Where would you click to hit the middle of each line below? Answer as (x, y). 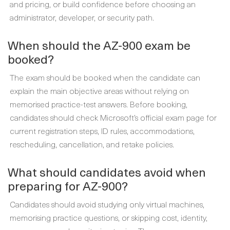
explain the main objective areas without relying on (99, 90)
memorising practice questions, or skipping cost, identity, (109, 217)
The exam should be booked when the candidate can (105, 77)
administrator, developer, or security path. (82, 17)
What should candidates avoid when (107, 172)
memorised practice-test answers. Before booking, (99, 104)
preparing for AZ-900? (68, 186)
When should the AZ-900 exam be (99, 45)
